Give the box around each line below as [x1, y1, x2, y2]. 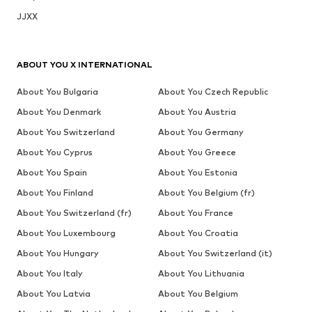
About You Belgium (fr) [157, 187, 255, 198]
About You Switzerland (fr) [17, 207, 132, 218]
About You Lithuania [157, 267, 244, 279]
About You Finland [17, 187, 93, 198]
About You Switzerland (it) [157, 247, 272, 258]
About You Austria [157, 106, 236, 117]
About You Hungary [17, 247, 99, 258]
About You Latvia [17, 288, 91, 299]
